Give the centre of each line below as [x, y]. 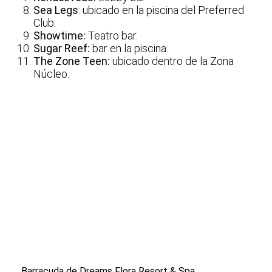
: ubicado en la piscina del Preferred [161, 10]
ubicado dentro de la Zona [172, 61]
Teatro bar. [112, 36]
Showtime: [59, 36]
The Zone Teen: [72, 61]
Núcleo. [51, 74]
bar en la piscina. [129, 49]
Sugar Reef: [62, 49]
